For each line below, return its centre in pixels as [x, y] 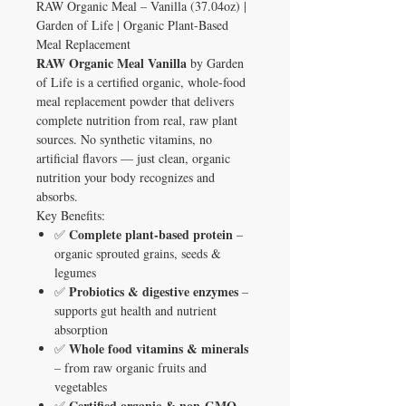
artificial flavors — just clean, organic [133, 158]
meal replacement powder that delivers [135, 101]
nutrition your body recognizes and [126, 177]
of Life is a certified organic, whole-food [141, 82]
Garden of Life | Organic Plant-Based [132, 24]
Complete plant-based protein [151, 234]
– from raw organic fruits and [130, 367]
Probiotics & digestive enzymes [154, 291]
